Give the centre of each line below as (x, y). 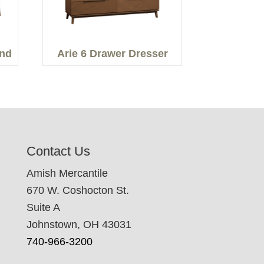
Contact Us (58, 151)
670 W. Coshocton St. (77, 191)
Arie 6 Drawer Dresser (112, 53)
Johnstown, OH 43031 (79, 225)
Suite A (43, 208)
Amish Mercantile (67, 174)
